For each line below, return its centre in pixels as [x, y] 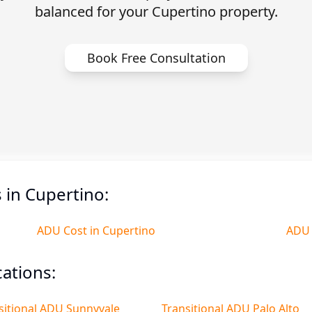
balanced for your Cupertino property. [156, 11]
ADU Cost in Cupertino [96, 231]
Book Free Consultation [156, 58]
